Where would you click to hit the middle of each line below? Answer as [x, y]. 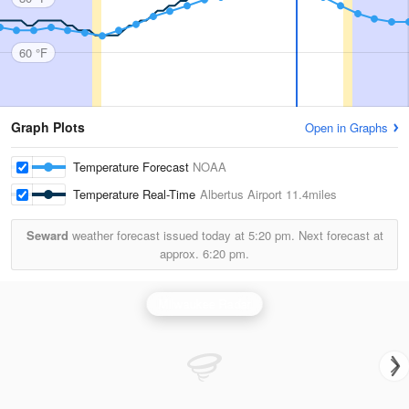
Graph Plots [48, 127]
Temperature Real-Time [136, 194]
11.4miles [309, 194]
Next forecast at [339, 235]
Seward [47, 235]
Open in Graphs [346, 127]
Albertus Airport [241, 194]
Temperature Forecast [133, 167]
